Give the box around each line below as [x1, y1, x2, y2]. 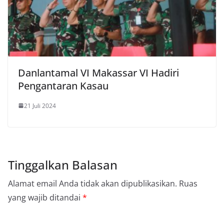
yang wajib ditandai [8, 191, 82, 203]
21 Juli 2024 [24, 101, 56, 110]
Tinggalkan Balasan [8, 156, 117, 173]
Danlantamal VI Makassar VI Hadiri [18, 65, 179, 79]
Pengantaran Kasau [18, 78, 108, 92]
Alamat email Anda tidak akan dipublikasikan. [8, 177, 177, 189]
